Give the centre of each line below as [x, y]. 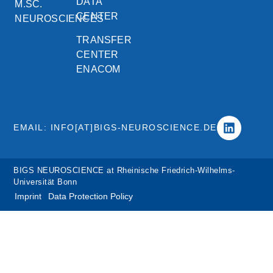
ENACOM [98, 69]
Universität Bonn [45, 182]
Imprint [28, 196]
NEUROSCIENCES [59, 19]
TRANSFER [104, 40]
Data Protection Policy [91, 196]
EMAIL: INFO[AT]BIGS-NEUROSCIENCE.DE [115, 127]
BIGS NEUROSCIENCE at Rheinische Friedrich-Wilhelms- [124, 170]
